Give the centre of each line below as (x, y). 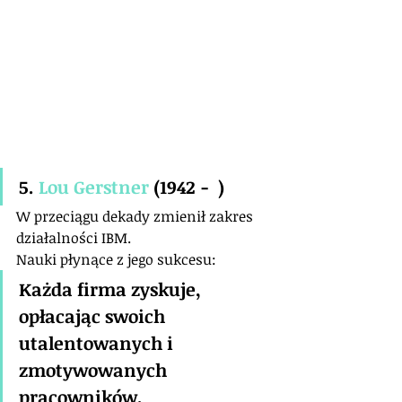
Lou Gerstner (94, 187)
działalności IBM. (74, 238)
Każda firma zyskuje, (112, 289)
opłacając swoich (94, 316)
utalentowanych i (98, 343)
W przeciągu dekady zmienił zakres (136, 217)
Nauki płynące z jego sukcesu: (116, 260)
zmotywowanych (95, 370)
